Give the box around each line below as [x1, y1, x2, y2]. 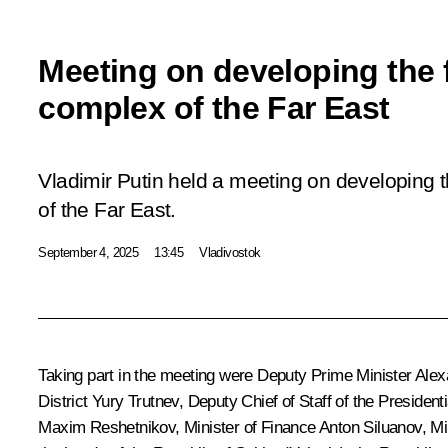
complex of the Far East [38, 89, 390, 126]
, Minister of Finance [175, 417, 320, 437]
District [38, 391, 92, 411]
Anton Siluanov [319, 417, 422, 437]
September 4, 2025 [38, 244, 139, 260]
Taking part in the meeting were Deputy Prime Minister [38, 365, 415, 385]
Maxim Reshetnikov [38, 417, 176, 437]
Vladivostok [199, 244, 261, 260]
